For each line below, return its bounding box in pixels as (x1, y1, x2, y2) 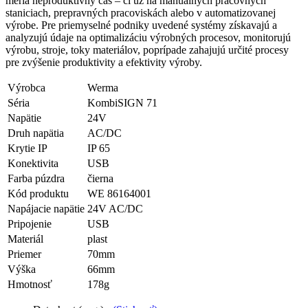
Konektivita (8, 157, 58, 169)
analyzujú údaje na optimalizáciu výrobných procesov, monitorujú (5, 31, 291, 43)
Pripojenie (8, 217, 52, 230)
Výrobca (8, 81, 45, 93)
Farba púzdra (8, 172, 65, 184)
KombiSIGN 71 (87, 96, 157, 109)
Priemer (8, 247, 41, 260)
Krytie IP (8, 142, 47, 154)
